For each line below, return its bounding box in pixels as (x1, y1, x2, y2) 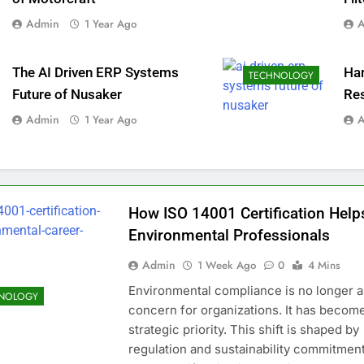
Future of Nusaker (11, 86, 122, 102)
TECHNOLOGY (249, 67, 314, 83)
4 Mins (307, 257, 340, 273)
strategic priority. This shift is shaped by (128, 321, 359, 337)
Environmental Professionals (128, 225, 330, 245)
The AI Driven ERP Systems (11, 64, 179, 80)
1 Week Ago (197, 257, 256, 273)
